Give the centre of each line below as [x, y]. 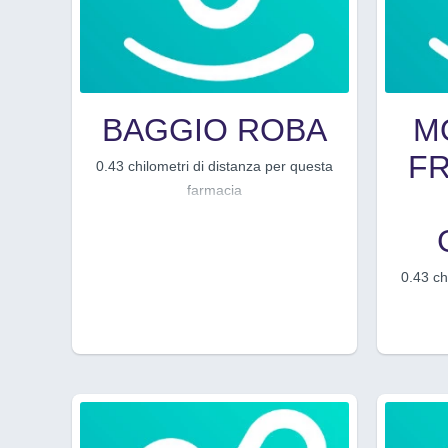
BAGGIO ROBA [214, 129]
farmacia [214, 189]
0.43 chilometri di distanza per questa [214, 165]
